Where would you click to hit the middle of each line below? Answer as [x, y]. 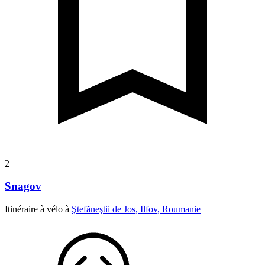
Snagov [23, 186]
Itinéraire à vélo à [38, 209]
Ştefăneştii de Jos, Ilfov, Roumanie [136, 209]
